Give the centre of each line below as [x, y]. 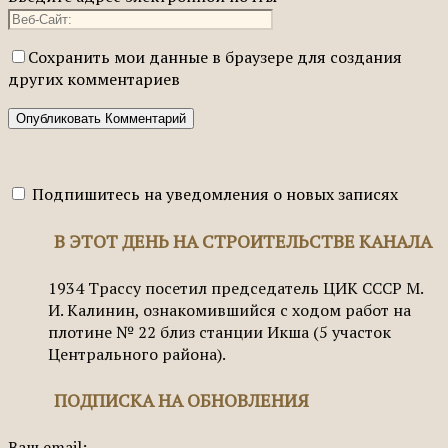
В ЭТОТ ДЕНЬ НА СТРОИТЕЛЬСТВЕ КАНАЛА [243, 240]
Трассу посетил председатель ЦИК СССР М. [255, 287]
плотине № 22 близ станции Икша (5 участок [219, 331]
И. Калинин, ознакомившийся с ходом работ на [229, 309]
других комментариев [94, 78]
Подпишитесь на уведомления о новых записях [213, 193]
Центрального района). [137, 353]
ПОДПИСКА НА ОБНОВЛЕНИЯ [181, 400]
